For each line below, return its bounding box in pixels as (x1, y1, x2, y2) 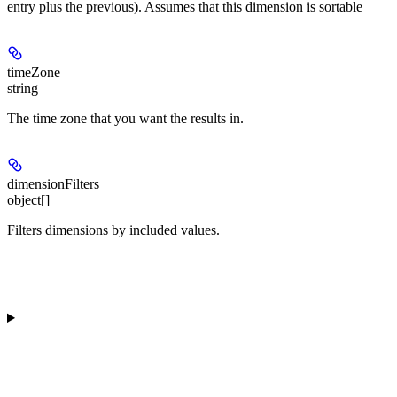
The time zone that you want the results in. (7, 111, 244, 127)
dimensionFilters (7, 176, 99, 192)
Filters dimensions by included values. (7, 222, 220, 238)
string (7, 81, 38, 97)
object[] (7, 192, 50, 208)
